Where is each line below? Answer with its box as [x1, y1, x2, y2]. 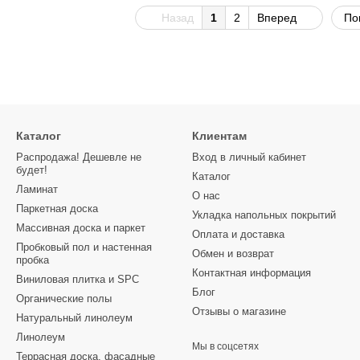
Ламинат [16, 183, 58, 195]
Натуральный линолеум [16, 312, 133, 324]
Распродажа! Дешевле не [16, 151, 141, 163]
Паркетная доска [16, 202, 98, 215]
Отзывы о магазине [192, 305, 286, 317]
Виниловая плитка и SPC [16, 273, 139, 285]
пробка [16, 254, 49, 266]
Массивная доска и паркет [16, 222, 145, 234]
